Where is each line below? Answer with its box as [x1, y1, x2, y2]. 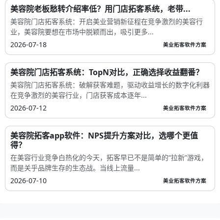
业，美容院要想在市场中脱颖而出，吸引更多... [10, 27, 154, 37]
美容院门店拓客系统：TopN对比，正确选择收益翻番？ [10, 67, 203, 78]
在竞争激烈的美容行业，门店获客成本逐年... [10, 90, 147, 100]
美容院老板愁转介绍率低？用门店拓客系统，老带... [10, 3, 191, 15]
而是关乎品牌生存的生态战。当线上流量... [10, 163, 140, 173]
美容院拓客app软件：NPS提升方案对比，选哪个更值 [10, 130, 198, 141]
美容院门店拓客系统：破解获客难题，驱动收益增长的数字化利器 [10, 80, 210, 90]
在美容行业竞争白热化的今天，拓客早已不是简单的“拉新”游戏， [10, 153, 208, 163]
